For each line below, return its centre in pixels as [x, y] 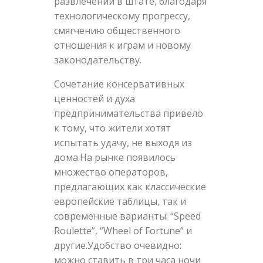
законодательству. [97, 60]
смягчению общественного [117, 31]
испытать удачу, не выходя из [123, 143]
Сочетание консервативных [119, 84]
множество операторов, [111, 172]
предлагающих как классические [130, 187]
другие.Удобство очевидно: [117, 246]
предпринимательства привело [128, 114]
